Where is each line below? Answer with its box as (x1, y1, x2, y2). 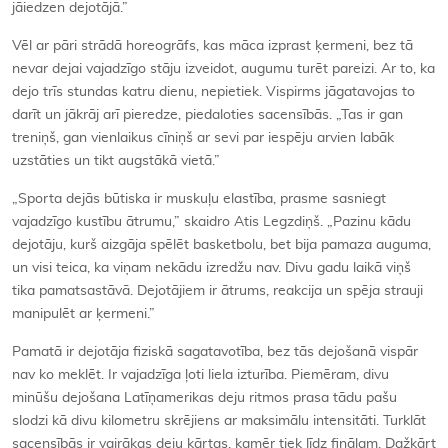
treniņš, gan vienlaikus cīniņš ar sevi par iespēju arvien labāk (12, 130, 394, 145)
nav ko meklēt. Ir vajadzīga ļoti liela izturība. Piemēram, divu (12, 367, 389, 382)
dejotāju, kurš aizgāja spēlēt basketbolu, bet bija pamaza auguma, (12, 237, 431, 252)
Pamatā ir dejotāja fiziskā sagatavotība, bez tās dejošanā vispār (12, 344, 418, 359)
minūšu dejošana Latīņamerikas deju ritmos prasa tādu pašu (12, 390, 397, 405)
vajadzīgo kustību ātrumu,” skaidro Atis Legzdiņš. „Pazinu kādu (12, 214, 411, 229)
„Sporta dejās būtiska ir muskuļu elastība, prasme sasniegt (12, 191, 386, 206)
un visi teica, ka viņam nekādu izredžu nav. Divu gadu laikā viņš (12, 260, 411, 275)
